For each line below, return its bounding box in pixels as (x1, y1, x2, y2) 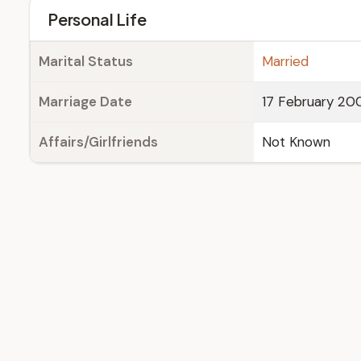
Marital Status (39, 52, 133, 70)
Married (262, 52, 309, 70)
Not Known (262, 133, 330, 151)
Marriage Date (39, 93, 132, 110)
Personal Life (48, 9, 147, 29)
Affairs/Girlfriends (39, 133, 158, 151)
